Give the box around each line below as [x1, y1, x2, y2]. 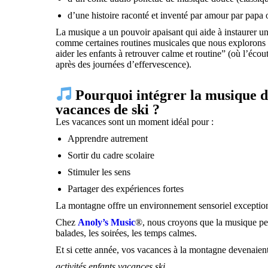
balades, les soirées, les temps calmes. [56, 228, 197, 239]
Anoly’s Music [78, 217, 136, 228]
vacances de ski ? [56, 102, 160, 118]
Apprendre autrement [68, 133, 148, 144]
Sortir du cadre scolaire [68, 150, 155, 161]
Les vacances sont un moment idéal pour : [56, 117, 214, 127]
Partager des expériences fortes [68, 184, 184, 194]
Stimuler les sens [68, 167, 131, 178]
